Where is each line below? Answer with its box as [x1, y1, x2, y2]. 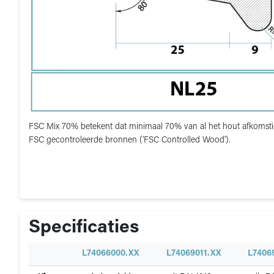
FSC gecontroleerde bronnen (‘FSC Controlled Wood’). [29, 136, 231, 146]
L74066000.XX [82, 249, 139, 259]
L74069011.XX [166, 249, 221, 259]
